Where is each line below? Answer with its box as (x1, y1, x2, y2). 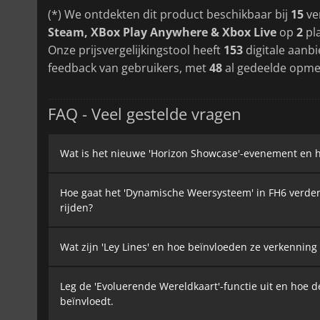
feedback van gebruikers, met (48, 59, 209, 76)
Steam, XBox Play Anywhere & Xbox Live (48, 24, 276, 40)
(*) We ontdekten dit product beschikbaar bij (48, 6, 291, 22)
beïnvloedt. (60, 294, 114, 308)
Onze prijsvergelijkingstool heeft (48, 41, 224, 58)
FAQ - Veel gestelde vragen (48, 102, 241, 124)
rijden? (60, 200, 93, 214)
